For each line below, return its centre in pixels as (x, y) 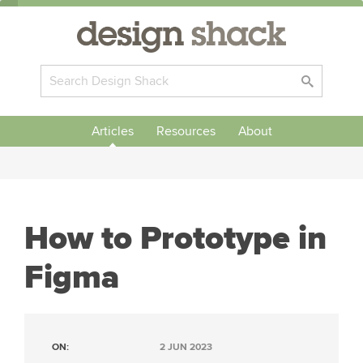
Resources (186, 131)
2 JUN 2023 (186, 347)
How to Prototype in (175, 239)
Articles (112, 131)
